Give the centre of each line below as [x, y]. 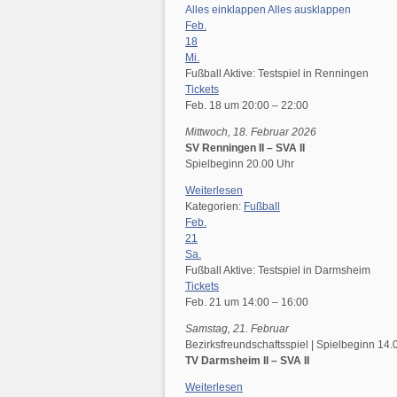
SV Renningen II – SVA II [245, 148]
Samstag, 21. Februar [237, 329]
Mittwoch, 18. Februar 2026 [251, 132]
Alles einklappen [226, 10]
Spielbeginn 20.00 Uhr [240, 164]
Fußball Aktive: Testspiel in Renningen [277, 74]
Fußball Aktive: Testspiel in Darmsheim [278, 270]
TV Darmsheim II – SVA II [247, 361]
